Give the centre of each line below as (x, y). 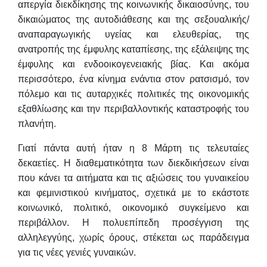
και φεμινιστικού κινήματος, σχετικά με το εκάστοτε (133, 193)
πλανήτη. (37, 123)
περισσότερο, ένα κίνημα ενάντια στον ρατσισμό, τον (133, 79)
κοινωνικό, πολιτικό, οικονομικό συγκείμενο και (133, 207)
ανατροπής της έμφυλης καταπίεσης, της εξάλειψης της (133, 49)
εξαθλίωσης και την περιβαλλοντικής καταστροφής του (133, 108)
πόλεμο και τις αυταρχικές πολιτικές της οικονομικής (133, 94)
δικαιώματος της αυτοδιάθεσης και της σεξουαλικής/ (133, 19)
